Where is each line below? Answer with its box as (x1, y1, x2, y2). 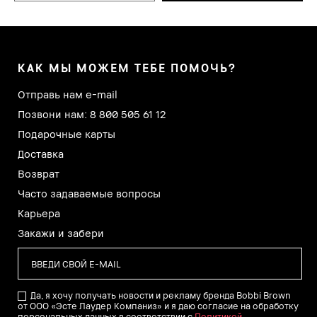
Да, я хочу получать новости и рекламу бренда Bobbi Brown (30, 289, 291, 301)
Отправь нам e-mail (18, 88, 117, 101)
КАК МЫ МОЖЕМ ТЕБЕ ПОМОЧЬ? (18, 61, 236, 76)
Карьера (18, 207, 60, 220)
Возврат (18, 167, 59, 180)
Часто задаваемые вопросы (18, 187, 161, 200)
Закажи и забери (18, 226, 104, 240)
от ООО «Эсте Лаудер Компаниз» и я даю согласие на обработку (18, 300, 299, 312)
